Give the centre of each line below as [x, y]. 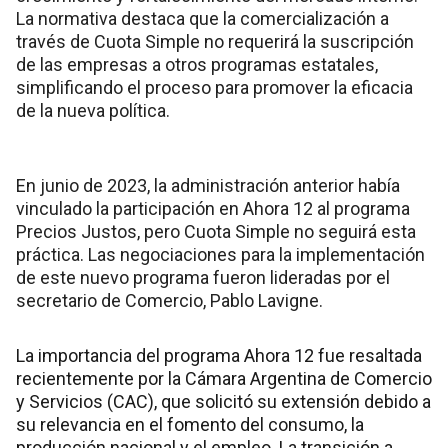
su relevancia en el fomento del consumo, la [190, 425]
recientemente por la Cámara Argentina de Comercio [224, 379]
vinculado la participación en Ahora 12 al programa [213, 209]
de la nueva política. [93, 111]
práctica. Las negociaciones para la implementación [220, 255]
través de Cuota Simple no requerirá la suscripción [215, 42]
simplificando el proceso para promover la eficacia [214, 88]
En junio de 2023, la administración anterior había [208, 186]
